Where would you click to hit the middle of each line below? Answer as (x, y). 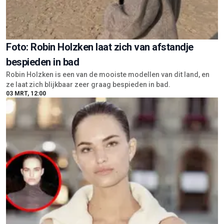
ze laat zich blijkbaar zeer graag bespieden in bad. (89, 85)
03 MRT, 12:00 (26, 94)
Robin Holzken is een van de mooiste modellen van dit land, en (108, 75)
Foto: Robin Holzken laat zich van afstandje (100, 47)
